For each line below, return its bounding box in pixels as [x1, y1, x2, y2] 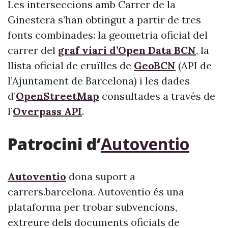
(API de [176, 59, 212, 72]
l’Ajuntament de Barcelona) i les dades [8, 74, 190, 87]
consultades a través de [99, 90, 215, 102]
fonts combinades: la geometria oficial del [8, 28, 208, 41]
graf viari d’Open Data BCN [58, 44, 196, 56]
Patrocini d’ [8, 133, 101, 155]
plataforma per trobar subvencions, [8, 201, 177, 213]
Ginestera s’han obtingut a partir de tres [8, 13, 201, 26]
